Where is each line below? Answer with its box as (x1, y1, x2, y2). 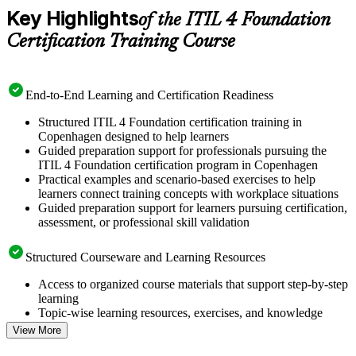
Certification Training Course (6, 32, 235, 52)
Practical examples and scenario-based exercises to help (38, 172, 315, 186)
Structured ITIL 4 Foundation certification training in (38, 114, 302, 129)
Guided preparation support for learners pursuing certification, (38, 200, 347, 215)
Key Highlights (6, 6, 138, 30)
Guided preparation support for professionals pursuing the (38, 143, 327, 157)
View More (13, 323, 61, 336)
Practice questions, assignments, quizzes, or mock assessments (38, 334, 349, 348)
